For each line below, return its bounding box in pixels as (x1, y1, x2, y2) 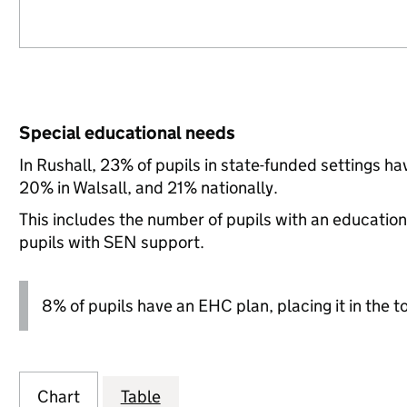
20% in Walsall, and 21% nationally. (18, 177, 278, 198)
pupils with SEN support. (18, 232, 204, 253)
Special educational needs (18, 122, 235, 144)
